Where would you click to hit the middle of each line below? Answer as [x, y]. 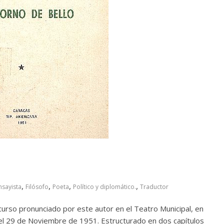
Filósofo [37, 186]
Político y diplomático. [104, 186]
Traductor [154, 186]
